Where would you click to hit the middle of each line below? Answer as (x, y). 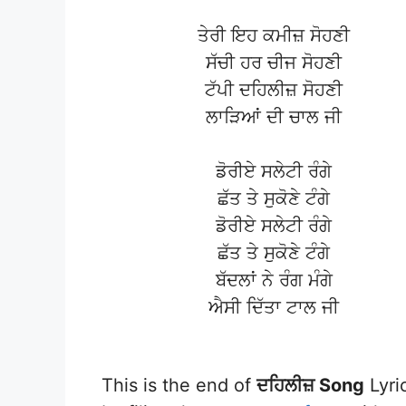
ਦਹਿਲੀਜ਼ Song (310, 385)
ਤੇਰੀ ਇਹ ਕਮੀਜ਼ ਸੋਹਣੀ (274, 36)
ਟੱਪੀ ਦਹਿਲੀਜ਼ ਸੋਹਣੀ (274, 90)
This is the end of (179, 385)
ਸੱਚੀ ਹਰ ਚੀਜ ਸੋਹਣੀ (274, 63)
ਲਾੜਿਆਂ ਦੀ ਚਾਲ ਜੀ (274, 117)
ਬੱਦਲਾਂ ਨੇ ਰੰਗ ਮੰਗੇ (274, 280)
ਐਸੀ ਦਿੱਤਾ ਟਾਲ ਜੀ (274, 308)
